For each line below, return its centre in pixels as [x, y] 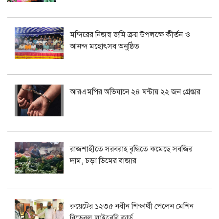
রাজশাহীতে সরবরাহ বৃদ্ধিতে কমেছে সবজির [131, 149]
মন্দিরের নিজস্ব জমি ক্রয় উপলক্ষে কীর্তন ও [130, 35]
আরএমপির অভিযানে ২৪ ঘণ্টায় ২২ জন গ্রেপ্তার [135, 92]
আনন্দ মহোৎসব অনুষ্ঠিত [105, 47]
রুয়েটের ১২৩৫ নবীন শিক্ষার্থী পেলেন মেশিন [132, 207]
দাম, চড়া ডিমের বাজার [103, 161]
